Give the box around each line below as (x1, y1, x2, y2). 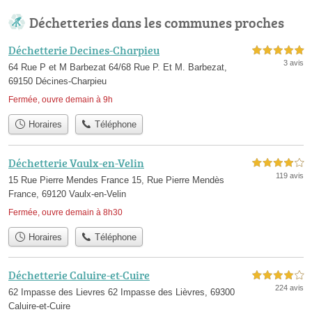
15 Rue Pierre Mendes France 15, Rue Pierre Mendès (8, 174, 224, 185)
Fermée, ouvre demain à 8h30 (8, 207, 123, 217)
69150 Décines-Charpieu (8, 76, 107, 87)
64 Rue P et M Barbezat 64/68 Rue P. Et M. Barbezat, (8, 62, 227, 73)
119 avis (276, 171, 304, 180)
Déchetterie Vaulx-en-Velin (8, 155, 144, 171)
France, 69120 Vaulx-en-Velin (8, 188, 126, 199)
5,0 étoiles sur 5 (252, 47, 304, 55)
